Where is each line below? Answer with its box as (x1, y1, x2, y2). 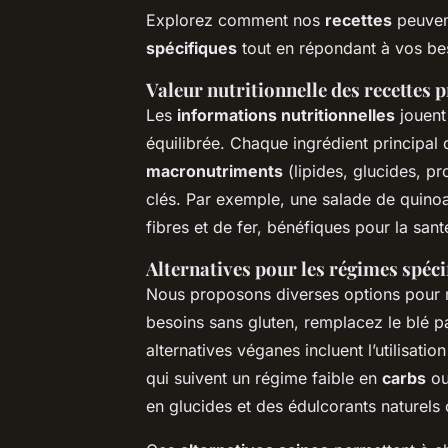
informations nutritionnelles (177, 104, 395, 125)
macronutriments (146, 160, 283, 181)
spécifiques (146, 37, 237, 58)
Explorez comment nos (146, 9, 325, 30)
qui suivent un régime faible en (146, 367, 382, 388)
